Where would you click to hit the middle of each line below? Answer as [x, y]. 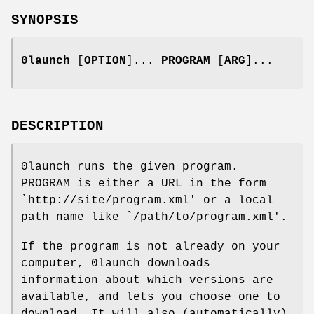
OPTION [105, 61]
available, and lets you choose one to [151, 297]
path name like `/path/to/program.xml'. [154, 217]
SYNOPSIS [45, 20]
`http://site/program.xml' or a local [147, 200]
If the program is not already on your [151, 246]
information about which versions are [147, 280]
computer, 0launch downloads [116, 263]
